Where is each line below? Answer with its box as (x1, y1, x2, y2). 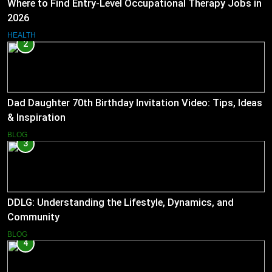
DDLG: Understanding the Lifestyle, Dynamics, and (7, 196, 234, 208)
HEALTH (7, 31, 36, 40)
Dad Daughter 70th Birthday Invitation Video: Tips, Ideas (7, 97, 262, 109)
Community (7, 211, 59, 223)
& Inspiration (7, 112, 66, 124)
